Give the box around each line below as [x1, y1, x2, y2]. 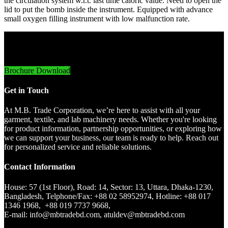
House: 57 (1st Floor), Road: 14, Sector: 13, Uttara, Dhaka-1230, [4, 182, 213, 191]
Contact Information [4, 162, 75, 172]
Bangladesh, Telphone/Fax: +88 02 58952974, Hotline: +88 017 [4, 191, 211, 201]
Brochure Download [4, 66, 70, 75]
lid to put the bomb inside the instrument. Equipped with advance [4, 5, 213, 14]
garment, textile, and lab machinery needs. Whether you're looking [4, 115, 217, 124]
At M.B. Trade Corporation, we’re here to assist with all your [4, 106, 200, 115]
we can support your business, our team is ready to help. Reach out [4, 133, 218, 142]
